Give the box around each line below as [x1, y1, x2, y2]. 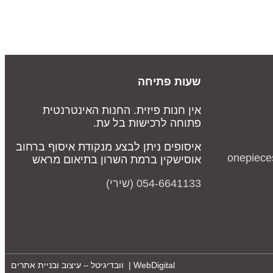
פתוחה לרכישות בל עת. [87, 117, 201, 130]
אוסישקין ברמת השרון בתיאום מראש [32, 154, 201, 166]
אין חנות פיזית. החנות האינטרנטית [43, 104, 201, 117]
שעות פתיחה [138, 76, 201, 88]
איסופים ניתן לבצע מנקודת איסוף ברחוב [16, 141, 201, 154]
